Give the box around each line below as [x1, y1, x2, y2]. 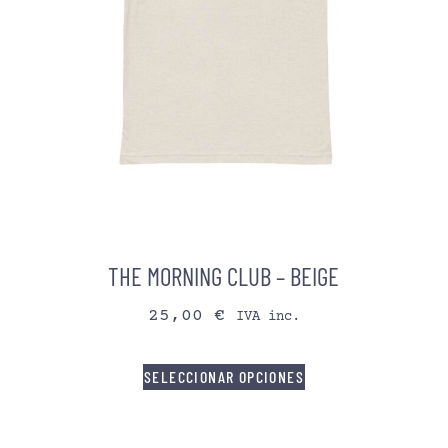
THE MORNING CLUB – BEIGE [108, 260, 340, 291]
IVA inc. [235, 309, 300, 326]
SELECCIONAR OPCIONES [143, 367, 304, 387]
